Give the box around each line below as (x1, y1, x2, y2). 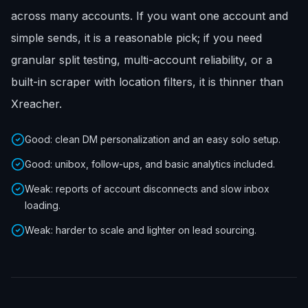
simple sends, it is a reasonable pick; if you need (11, 31, 262, 45)
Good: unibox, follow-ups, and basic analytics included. (25, 158, 275, 170)
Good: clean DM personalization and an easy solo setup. (25, 133, 280, 145)
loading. (25, 199, 60, 211)
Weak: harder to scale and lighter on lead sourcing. (25, 224, 256, 236)
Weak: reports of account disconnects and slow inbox (25, 183, 269, 195)
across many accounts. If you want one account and (11, 9, 288, 23)
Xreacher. (11, 97, 62, 111)
